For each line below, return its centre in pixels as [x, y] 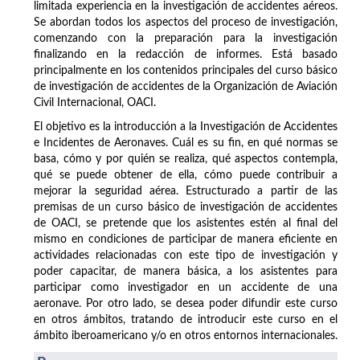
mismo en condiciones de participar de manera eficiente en [186, 239]
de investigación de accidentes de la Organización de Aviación [186, 86]
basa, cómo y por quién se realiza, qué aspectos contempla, [186, 159]
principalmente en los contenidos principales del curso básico [186, 70]
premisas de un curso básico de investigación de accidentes [186, 207]
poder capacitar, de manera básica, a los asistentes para [186, 271]
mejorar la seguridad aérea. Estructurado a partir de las [186, 191]
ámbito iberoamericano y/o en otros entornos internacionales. [186, 335]
